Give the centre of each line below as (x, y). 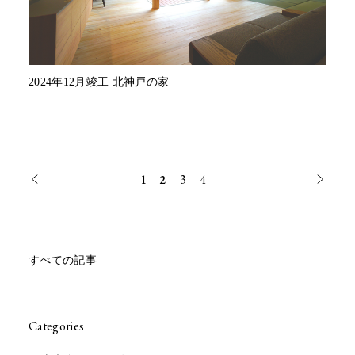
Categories (56, 326)
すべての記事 (62, 260)
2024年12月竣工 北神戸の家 (99, 82)
